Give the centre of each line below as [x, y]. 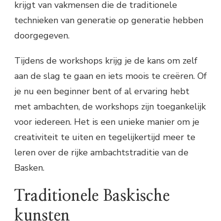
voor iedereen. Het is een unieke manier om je [107, 122]
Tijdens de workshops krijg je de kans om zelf [106, 61]
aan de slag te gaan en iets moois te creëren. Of [110, 76]
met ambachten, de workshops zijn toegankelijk [110, 107]
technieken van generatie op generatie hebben [109, 20]
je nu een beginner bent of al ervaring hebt [102, 92]
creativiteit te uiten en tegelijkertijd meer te [105, 137]
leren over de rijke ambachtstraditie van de [101, 153]
